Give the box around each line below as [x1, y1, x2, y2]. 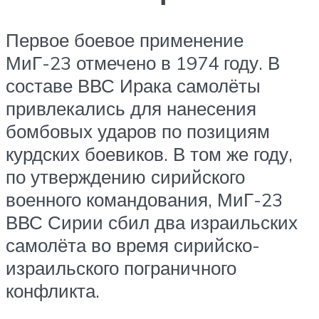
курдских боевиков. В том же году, [6, 142, 293, 166]
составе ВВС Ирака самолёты [6, 74, 261, 98]
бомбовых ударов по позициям [6, 120, 270, 143]
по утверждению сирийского [6, 165, 245, 189]
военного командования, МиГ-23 [6, 188, 283, 211]
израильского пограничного [6, 256, 236, 280]
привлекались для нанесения [6, 97, 256, 120]
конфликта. [6, 279, 100, 303]
